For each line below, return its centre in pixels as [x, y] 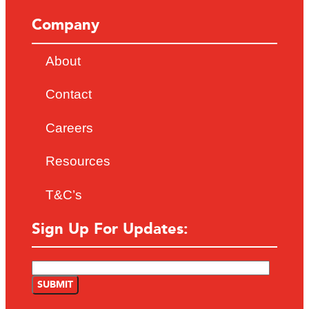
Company [66, 26]
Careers [70, 128]
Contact [69, 94]
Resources [78, 161]
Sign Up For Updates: [110, 229]
